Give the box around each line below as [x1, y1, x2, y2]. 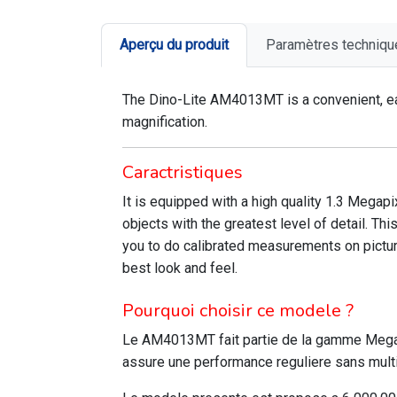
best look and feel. [122, 260, 237, 276]
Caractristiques [122, 160, 243, 184]
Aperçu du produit [120, 36, 229, 53]
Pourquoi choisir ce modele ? [122, 299, 354, 323]
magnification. [122, 113, 207, 130]
